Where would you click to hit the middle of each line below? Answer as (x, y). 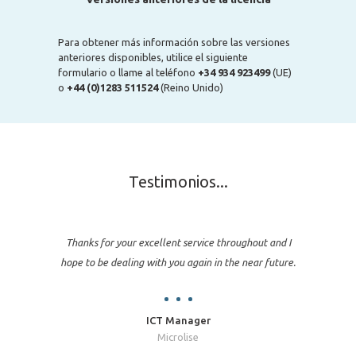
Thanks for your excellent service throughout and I (178, 242)
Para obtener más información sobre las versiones (174, 42)
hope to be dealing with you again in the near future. (178, 262)
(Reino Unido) (191, 87)
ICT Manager (178, 320)
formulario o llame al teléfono (128, 72)
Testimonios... (178, 182)
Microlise (178, 337)
